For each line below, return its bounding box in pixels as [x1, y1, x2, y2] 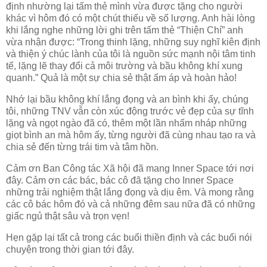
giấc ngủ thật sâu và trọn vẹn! [6, 211, 129, 222]
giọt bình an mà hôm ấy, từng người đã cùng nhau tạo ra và [6, 130, 256, 141]
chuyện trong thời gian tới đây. [6, 244, 134, 254]
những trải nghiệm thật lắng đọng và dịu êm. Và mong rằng [6, 187, 254, 198]
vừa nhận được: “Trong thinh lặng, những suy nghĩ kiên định [6, 37, 260, 48]
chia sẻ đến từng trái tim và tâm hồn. [6, 142, 159, 153]
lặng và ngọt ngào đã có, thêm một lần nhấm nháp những [6, 118, 247, 129]
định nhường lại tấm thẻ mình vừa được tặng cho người [6, 1, 243, 12]
